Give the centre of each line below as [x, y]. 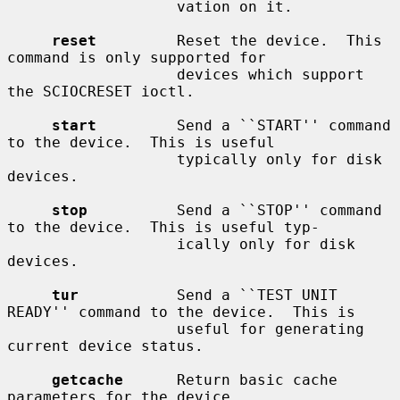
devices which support [92, 74]
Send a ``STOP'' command [235, 210]
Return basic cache [230, 379]
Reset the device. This [239, 40]
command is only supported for [137, 57]
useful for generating [92, 329]
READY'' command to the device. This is [181, 312]
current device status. [105, 346]
